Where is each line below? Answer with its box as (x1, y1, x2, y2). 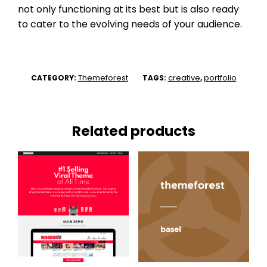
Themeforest (77, 72, 128, 83)
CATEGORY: (30, 72, 78, 83)
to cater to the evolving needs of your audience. (18, 17, 242, 31)
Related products (72, 121, 195, 141)
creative (167, 72, 200, 83)
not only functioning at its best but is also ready (18, 2, 239, 16)
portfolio (203, 72, 237, 83)
